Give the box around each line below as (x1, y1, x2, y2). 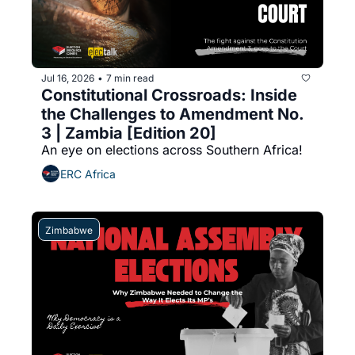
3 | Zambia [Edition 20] (41, 124, 216, 143)
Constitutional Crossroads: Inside (41, 86, 297, 105)
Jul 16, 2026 (41, 71, 94, 84)
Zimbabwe (45, 224, 93, 236)
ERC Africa (60, 166, 116, 181)
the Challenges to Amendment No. (41, 105, 304, 124)
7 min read (106, 71, 154, 84)
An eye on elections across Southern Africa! (41, 142, 303, 158)
